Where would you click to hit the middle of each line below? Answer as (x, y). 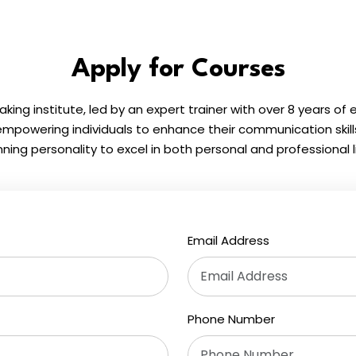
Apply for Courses (178, 69)
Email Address (228, 240)
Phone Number (231, 319)
